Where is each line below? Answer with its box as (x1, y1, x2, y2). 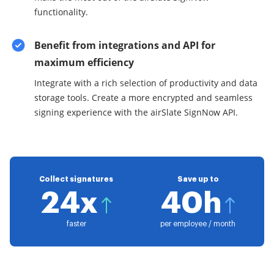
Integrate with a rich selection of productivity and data (34, 77, 257, 89)
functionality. (34, 6, 88, 18)
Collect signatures (39, 176, 113, 183)
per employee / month (160, 220, 235, 228)
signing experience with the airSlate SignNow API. (34, 106, 238, 118)
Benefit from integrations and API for (34, 39, 215, 52)
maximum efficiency (34, 56, 134, 69)
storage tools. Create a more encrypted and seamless (34, 92, 253, 103)
